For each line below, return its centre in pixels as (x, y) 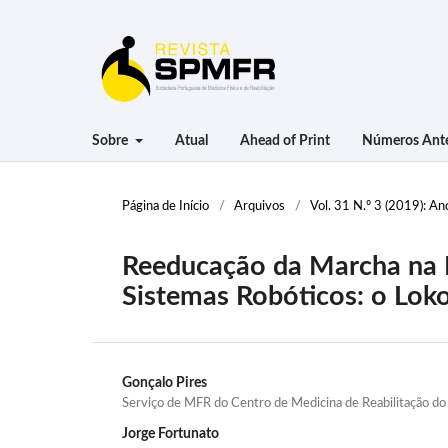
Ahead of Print (284, 140)
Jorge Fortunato (170, 433)
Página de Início (165, 206)
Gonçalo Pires (164, 382)
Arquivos (259, 206)
